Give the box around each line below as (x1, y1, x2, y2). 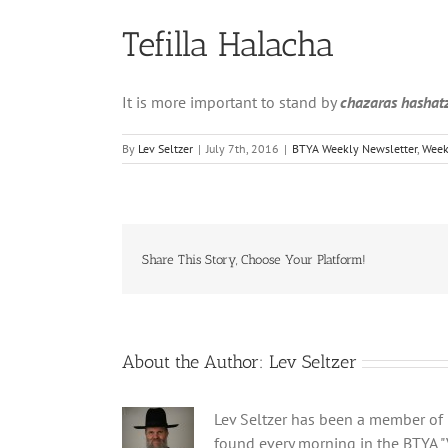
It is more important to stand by (122, 92, 340, 113)
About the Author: (122, 351, 269, 374)
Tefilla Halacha (122, 23, 334, 65)
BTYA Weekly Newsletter (292, 141, 417, 157)
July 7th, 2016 (206, 141, 279, 157)
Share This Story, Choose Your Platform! (142, 251, 366, 267)
